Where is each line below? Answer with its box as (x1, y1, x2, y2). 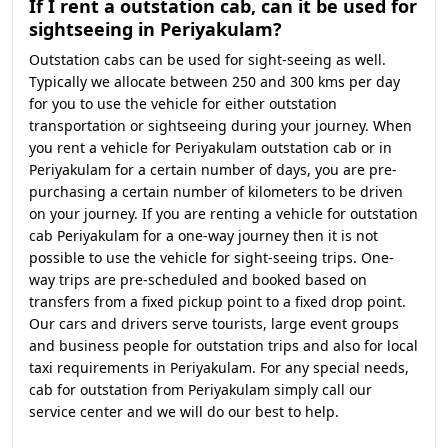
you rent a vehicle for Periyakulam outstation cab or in (29, 138, 392, 157)
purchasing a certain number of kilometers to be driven (29, 182, 403, 201)
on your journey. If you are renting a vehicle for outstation (29, 204, 418, 223)
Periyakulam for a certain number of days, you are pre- (29, 160, 397, 179)
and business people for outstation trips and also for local (29, 336, 418, 355)
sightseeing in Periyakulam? (29, 17, 282, 41)
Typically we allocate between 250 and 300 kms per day (29, 72, 400, 91)
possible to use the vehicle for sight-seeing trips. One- (29, 248, 394, 267)
